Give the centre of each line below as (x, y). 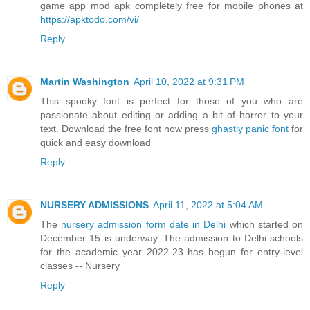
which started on (265, 224)
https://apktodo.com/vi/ (90, 19)
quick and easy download (95, 142)
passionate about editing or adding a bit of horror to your (172, 115)
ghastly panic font (250, 128)
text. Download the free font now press (126, 128)
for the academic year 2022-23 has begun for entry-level (172, 252)
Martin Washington (85, 81)
